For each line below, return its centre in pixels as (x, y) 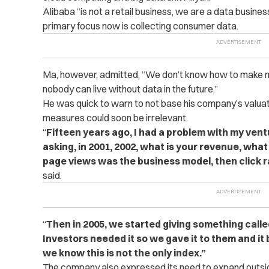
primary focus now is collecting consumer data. (140, 26)
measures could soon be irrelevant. (115, 118)
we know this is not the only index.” (124, 253)
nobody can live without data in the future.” (130, 89)
